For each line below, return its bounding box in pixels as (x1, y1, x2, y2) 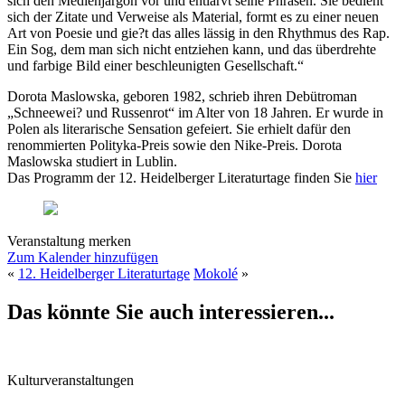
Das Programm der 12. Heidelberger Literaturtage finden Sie (7, 169, 355, 185)
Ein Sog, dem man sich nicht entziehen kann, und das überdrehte (7, 41, 376, 57)
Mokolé (193, 265, 238, 281)
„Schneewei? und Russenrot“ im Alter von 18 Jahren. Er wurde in (7, 104, 383, 120)
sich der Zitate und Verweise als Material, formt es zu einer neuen (7, 8, 379, 24)
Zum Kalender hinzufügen (7, 249, 158, 265)
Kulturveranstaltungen (7, 372, 134, 389)
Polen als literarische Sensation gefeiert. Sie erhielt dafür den (7, 120, 351, 137)
